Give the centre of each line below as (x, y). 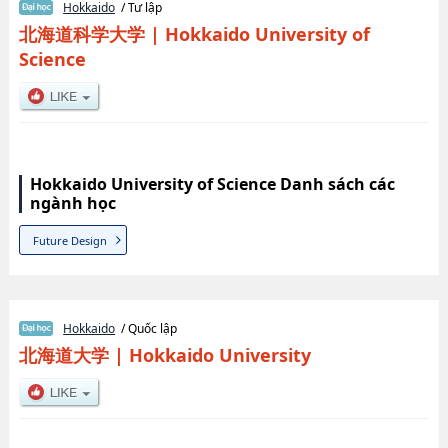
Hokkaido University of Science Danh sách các (212, 183)
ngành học (72, 202)
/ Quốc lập (146, 328)
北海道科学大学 (81, 33)
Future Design (70, 240)
